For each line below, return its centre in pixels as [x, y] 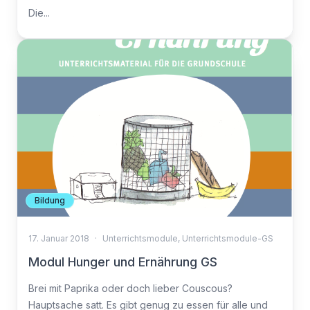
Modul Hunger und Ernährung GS [123, 262]
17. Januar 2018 [59, 238]
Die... [39, 13]
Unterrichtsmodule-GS [228, 238]
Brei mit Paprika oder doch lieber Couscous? [130, 288]
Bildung [50, 200]
